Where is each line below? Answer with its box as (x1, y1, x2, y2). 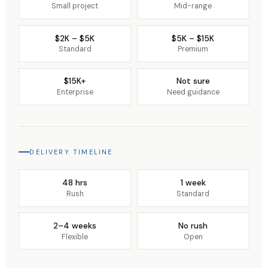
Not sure (176, 75, 210, 87)
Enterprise (56, 87, 93, 97)
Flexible (62, 232, 89, 242)
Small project (51, 1, 99, 11)
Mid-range (174, 1, 212, 11)
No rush (178, 220, 208, 232)
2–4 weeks (53, 220, 97, 232)
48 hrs (62, 177, 88, 188)
